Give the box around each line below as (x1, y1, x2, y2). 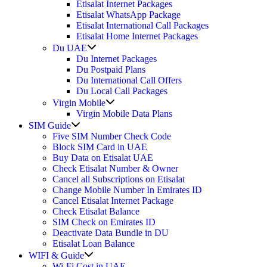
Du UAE (52, 42, 87, 53)
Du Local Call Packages (76, 85, 167, 96)
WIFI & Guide (29, 250, 84, 260)
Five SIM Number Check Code (52, 131, 171, 141)
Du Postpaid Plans (76, 64, 145, 74)
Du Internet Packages (76, 53, 157, 64)
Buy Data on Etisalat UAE (52, 152, 153, 163)
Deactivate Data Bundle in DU (52, 227, 169, 238)
